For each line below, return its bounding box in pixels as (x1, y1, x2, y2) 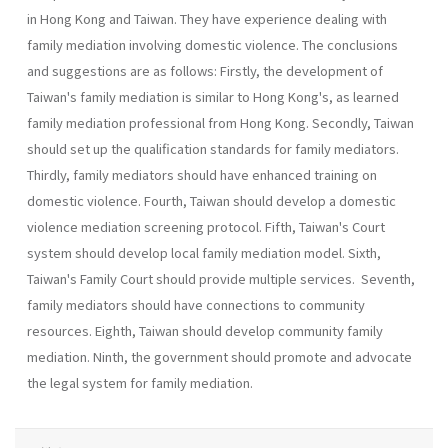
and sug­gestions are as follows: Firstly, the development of (27, 60, 383, 80)
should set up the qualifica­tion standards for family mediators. (27, 138, 399, 158)
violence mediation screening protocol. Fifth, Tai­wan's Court (27, 216, 385, 236)
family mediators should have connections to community (27, 294, 365, 314)
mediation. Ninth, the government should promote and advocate (27, 346, 412, 366)
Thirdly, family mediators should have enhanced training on (27, 164, 377, 184)
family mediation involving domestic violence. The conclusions (27, 34, 398, 54)
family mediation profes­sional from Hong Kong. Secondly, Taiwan (27, 112, 414, 132)
